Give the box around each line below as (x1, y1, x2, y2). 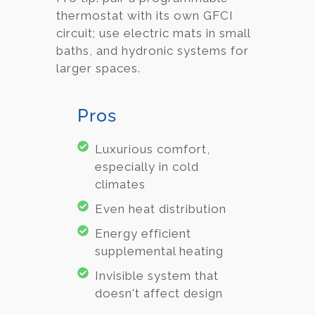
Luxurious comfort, (95, 142, 210, 157)
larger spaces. (56, 60, 141, 75)
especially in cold (95, 160, 199, 174)
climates (95, 177, 146, 192)
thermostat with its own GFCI (56, 8, 233, 22)
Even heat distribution (95, 202, 226, 217)
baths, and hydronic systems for (56, 43, 249, 58)
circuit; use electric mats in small (56, 25, 250, 40)
